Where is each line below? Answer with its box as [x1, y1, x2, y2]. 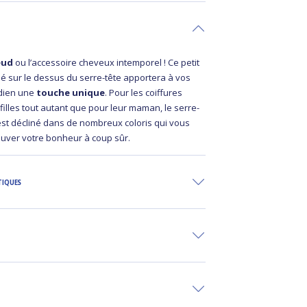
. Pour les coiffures [105, 86, 183, 99]
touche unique [34, 86, 106, 99]
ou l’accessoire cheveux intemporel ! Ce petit [13, 56, 200, 69]
